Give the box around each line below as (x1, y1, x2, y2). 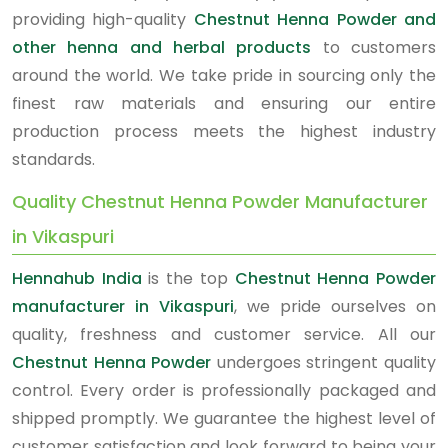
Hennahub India (12, 267, 142, 290)
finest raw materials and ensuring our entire (12, 92, 436, 115)
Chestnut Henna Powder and (193, 8, 437, 31)
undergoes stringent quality (216, 351, 437, 374)
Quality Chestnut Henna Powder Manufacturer (12, 189, 428, 214)
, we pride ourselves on (234, 295, 436, 318)
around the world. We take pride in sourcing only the (12, 64, 436, 87)
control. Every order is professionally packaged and (12, 379, 436, 402)
